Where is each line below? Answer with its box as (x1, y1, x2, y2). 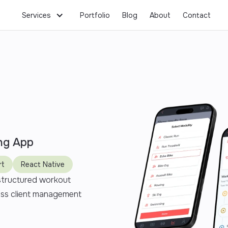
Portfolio (79, 11, 110, 20)
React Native (21, 159, 65, 169)
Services (21, 11, 51, 20)
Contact (182, 11, 211, 20)
